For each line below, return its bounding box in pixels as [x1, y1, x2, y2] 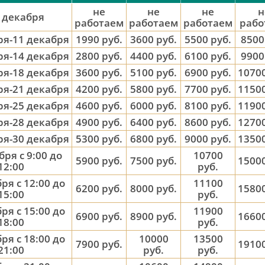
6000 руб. [130, 99, 177, 112]
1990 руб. [76, 33, 122, 46]
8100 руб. [185, 99, 231, 112]
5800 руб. [130, 82, 177, 96]
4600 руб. [76, 99, 122, 112]
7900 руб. [76, 237, 122, 251]
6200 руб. [76, 182, 122, 195]
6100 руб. [185, 49, 231, 63]
